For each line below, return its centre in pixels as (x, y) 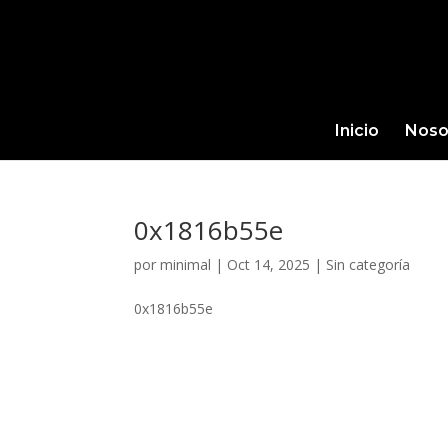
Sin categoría (368, 264)
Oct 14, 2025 (269, 264)
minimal (186, 264)
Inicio (356, 130)
